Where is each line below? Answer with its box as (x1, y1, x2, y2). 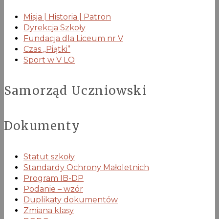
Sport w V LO (23, 55, 75, 65)
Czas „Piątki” (23, 44, 70, 54)
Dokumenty (4, 118, 80, 133)
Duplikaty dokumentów (23, 195, 118, 204)
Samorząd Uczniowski (4, 83, 147, 98)
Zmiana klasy (23, 205, 74, 215)
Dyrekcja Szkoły (23, 22, 86, 32)
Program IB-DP (23, 173, 84, 183)
